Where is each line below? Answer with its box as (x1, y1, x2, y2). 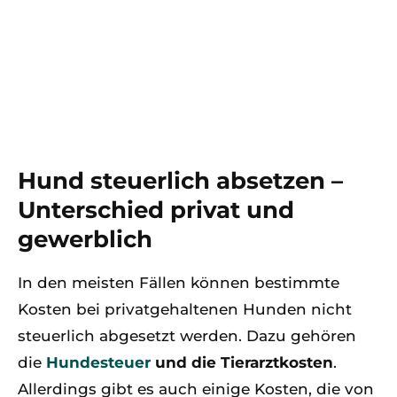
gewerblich (18, 225, 152, 253)
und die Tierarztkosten (151, 354, 333, 371)
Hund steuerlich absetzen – (18, 167, 343, 195)
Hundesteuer (46, 354, 151, 371)
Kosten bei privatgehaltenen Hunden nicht (18, 300, 352, 318)
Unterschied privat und (18, 196, 294, 224)
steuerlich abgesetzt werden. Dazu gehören (18, 327, 356, 345)
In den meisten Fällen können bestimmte (18, 274, 339, 292)
